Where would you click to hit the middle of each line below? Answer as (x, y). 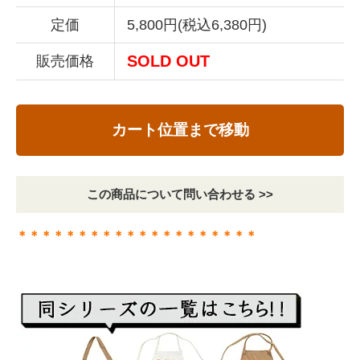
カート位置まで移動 (180, 130)
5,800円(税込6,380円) (197, 25)
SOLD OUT (168, 61)
